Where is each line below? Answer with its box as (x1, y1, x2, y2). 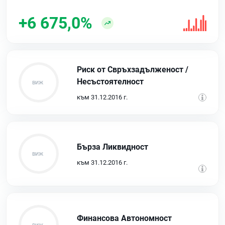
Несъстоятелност (77, 76, 144, 86)
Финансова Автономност (77, 213, 172, 223)
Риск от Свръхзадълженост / (77, 64, 188, 74)
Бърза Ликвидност (77, 142, 148, 152)
